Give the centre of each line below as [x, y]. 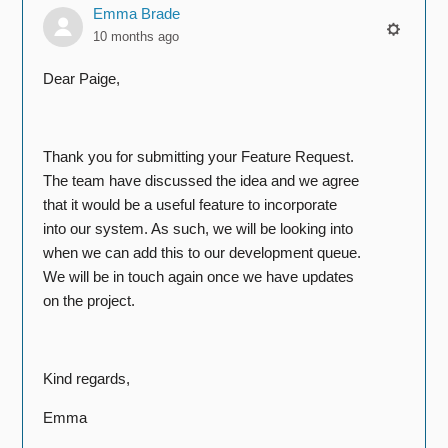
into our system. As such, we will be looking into [198, 229]
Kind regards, [89, 379]
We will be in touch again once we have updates [199, 277]
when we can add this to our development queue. [202, 253]
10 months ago [136, 37]
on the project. [91, 301]
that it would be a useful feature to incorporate [190, 205]
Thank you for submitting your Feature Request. [199, 157]
